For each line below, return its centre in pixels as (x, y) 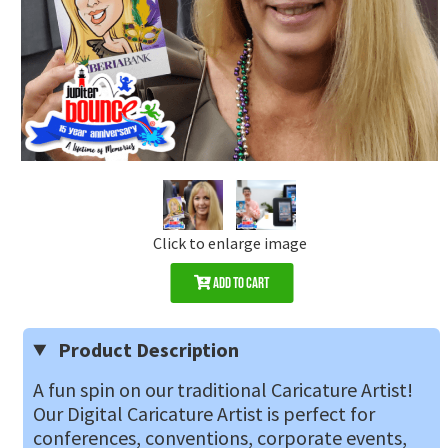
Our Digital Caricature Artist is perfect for (204, 413)
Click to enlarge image (229, 242)
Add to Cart (240, 283)
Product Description (147, 349)
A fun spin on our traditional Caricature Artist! (223, 389)
